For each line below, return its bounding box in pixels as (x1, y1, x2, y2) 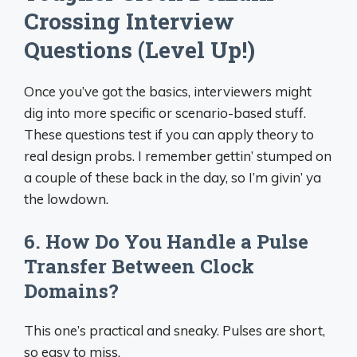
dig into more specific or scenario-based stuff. (24, 104, 306, 121)
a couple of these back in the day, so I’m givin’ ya (24, 168, 321, 186)
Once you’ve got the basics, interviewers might (24, 82, 312, 100)
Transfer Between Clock (24, 253, 254, 279)
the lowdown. (24, 190, 108, 207)
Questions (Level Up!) (24, 34, 255, 65)
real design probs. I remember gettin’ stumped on (24, 147, 331, 164)
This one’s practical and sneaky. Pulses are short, (24, 322, 325, 339)
